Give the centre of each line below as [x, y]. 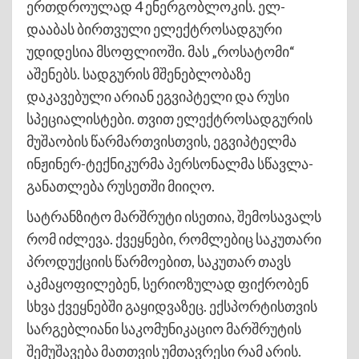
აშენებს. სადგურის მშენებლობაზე [139, 73]
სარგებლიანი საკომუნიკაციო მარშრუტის [164, 328]
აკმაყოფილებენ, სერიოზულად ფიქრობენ [167, 283]
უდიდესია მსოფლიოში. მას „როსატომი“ [161, 51]
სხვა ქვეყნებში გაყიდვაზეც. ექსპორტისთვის [172, 306]
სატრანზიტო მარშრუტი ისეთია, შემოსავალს [174, 216]
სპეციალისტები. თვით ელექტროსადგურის [169, 118]
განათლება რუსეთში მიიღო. [121, 186]
